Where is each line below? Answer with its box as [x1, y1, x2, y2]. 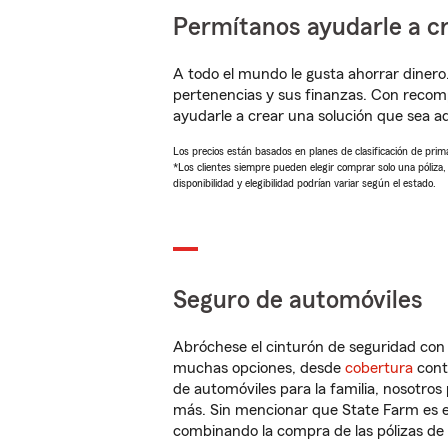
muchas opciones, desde [173, 360, 345, 376]
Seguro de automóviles [173, 288, 423, 313]
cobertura [345, 360, 413, 376]
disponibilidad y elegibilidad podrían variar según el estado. [173, 177, 436, 189]
